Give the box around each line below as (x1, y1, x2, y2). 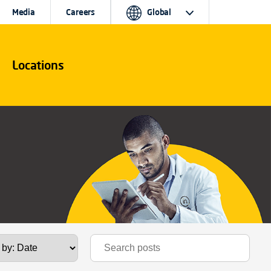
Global (145, 7, 174, 18)
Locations (11, 57, 64, 73)
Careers (66, 7, 96, 18)
